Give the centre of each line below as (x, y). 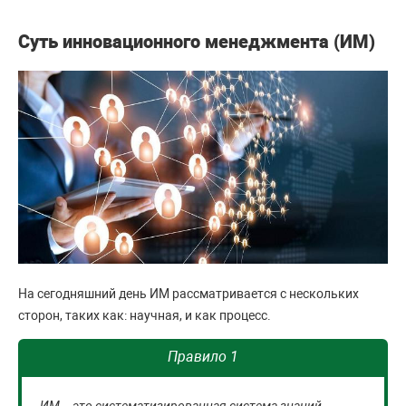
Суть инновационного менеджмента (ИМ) (197, 42)
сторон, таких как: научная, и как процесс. (146, 316)
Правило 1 (203, 357)
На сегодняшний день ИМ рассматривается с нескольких (188, 294)
